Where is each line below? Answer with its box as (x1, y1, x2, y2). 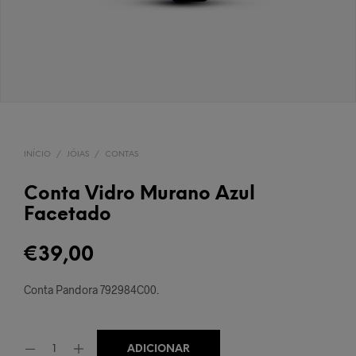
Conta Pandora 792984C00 (24, 282, 157, 296)
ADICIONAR (127, 343, 190, 354)
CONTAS (105, 149, 138, 159)
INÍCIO (24, 149, 51, 159)
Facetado (24, 205, 111, 225)
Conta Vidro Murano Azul (24, 184, 255, 204)
